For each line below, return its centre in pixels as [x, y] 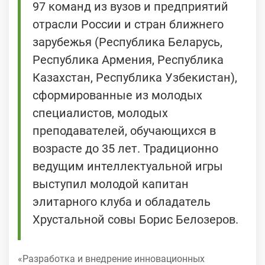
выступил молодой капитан [111, 184]
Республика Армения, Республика [128, 60]
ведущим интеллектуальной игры [128, 167]
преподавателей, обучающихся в [124, 131]
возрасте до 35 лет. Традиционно [125, 149]
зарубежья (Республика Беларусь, [127, 42]
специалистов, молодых [100, 113]
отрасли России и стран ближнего [128, 25]
